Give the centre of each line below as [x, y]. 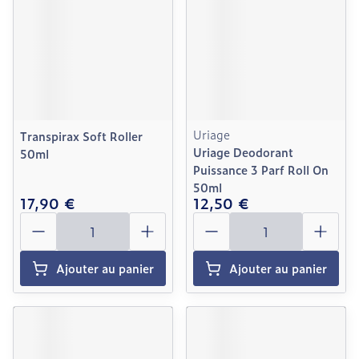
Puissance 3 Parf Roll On [261, 169]
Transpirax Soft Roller [81, 136]
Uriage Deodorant [243, 152]
